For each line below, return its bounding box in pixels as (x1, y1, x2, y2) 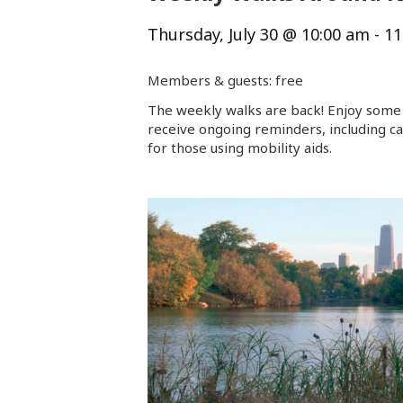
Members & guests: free (148, 71, 303, 90)
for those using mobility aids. (148, 139, 332, 157)
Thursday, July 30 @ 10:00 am (148, 23, 370, 46)
